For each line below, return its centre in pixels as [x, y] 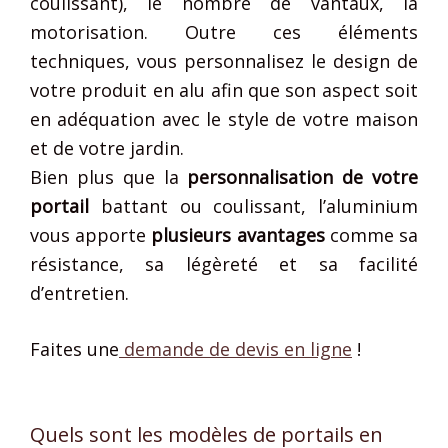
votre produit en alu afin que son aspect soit [224, 89]
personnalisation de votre [303, 176]
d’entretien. [79, 292]
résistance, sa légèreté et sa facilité [224, 263]
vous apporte [91, 234]
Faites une [74, 348]
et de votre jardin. [107, 147]
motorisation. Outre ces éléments [224, 31]
